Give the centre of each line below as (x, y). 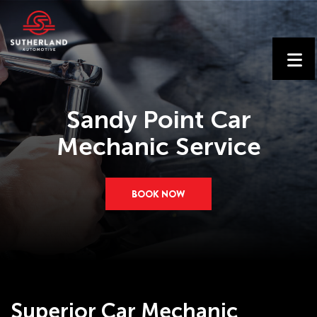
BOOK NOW (158, 194)
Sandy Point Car (158, 120)
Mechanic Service (158, 146)
